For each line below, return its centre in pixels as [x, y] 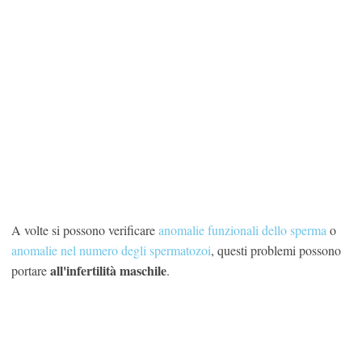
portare [31, 271]
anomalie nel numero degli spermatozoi [111, 250]
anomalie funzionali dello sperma [242, 230]
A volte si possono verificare [85, 230]
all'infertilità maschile [108, 271]
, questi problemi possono [276, 250]
